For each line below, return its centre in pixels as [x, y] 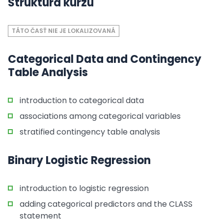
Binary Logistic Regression [79, 160]
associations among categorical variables [100, 116]
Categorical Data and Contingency [105, 59]
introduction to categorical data [82, 100]
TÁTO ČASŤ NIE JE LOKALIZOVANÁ [64, 31]
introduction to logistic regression [84, 188]
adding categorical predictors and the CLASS [106, 204]
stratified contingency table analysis [90, 132]
